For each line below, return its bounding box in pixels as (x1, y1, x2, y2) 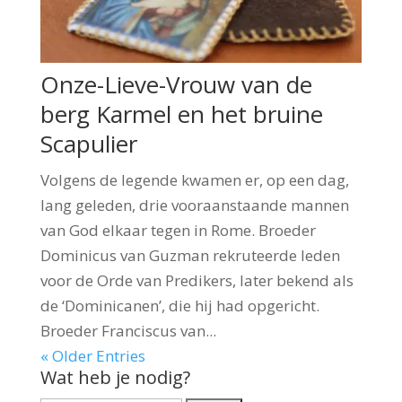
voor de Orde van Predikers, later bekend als (39, 270, 354, 292)
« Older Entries (39, 345, 145, 367)
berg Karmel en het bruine (39, 98, 323, 131)
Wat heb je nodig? (39, 365, 190, 390)
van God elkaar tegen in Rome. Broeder (39, 220, 316, 241)
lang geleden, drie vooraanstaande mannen (39, 195, 349, 216)
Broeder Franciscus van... (39, 320, 216, 342)
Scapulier (39, 127, 137, 161)
